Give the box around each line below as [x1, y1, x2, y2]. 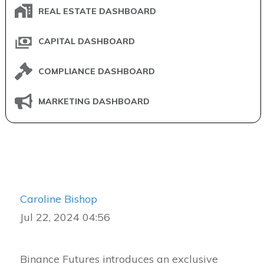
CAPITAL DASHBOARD [38, 36, 135, 47]
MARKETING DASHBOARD [38, 96, 150, 107]
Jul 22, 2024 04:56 [20, 210, 110, 224]
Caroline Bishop [20, 192, 97, 206]
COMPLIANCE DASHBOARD [38, 66, 155, 77]
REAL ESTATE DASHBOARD [38, 6, 156, 17]
